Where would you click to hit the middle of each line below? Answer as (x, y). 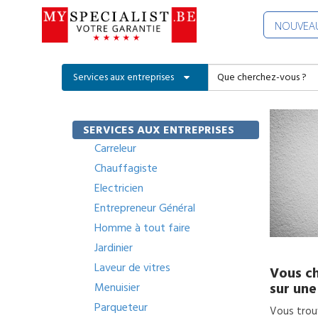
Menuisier (117, 287)
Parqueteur (121, 307)
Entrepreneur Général (145, 208)
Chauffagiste (126, 168)
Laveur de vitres (132, 268)
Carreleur (115, 148)
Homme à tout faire (142, 228)
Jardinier (114, 248)
